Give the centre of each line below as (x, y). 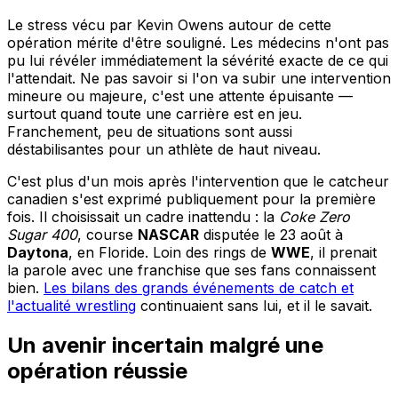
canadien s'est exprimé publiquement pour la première (191, 199)
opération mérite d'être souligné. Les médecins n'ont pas (198, 43)
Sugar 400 (42, 235)
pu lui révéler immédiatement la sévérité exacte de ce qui (198, 61)
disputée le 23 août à (271, 235)
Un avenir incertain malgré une (165, 346)
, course (107, 235)
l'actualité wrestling (72, 306)
